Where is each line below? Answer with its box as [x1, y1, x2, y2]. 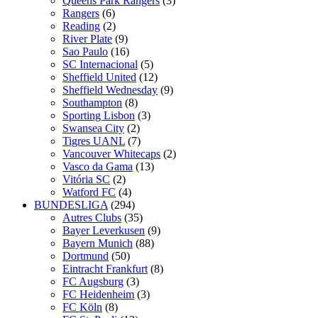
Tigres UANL [62, 134, 125, 147]
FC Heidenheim [62, 287, 134, 300]
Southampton [62, 96, 122, 109]
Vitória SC [62, 172, 110, 185]
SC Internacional [62, 57, 138, 70]
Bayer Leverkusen [62, 224, 145, 236]
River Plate [62, 32, 112, 45]
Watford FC [62, 185, 116, 198]
